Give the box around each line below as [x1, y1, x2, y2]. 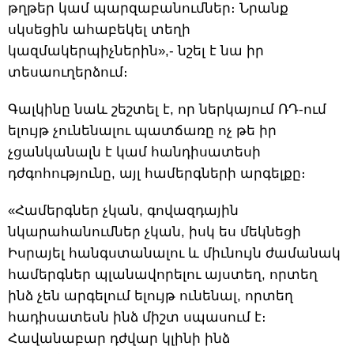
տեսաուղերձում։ [8, 64, 128, 80]
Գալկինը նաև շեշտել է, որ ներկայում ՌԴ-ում [8, 101, 326, 117]
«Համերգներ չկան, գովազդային [8, 202, 239, 218]
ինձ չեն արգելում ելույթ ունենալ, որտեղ [8, 288, 293, 303]
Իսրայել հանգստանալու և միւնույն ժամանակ [8, 245, 341, 261]
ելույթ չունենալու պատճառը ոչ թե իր [8, 122, 277, 138]
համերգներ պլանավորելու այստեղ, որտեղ [8, 266, 318, 282]
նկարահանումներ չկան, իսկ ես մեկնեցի [8, 224, 301, 239]
